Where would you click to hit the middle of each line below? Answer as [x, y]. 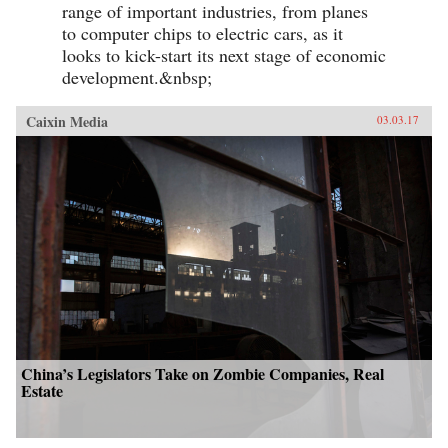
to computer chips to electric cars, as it [202, 33]
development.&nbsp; [137, 77]
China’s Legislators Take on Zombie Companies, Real [202, 374]
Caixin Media [67, 122]
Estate [42, 391]
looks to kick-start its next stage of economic [224, 55]
